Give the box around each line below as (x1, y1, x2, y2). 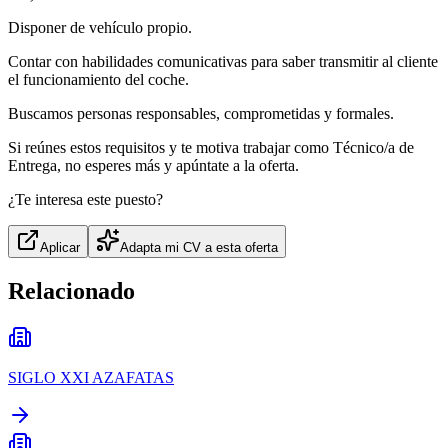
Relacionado (8, 277, 135, 304)
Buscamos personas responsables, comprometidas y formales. (8, 104, 394, 122)
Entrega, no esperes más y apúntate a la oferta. (8, 156, 299, 174)
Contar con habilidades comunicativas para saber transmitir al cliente (8, 52, 438, 70)
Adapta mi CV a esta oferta (120, 239, 278, 255)
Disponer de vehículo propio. (8, 18, 192, 36)
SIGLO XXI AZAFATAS (8, 368, 174, 386)
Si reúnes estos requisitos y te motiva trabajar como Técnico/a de (8, 138, 414, 156)
